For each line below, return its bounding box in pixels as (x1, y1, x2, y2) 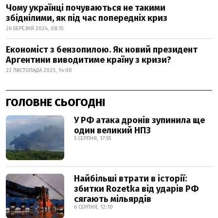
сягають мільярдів (74, 194, 151, 204)
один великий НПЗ (74, 125, 151, 136)
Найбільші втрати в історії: (74, 173, 187, 184)
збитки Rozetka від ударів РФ (74, 183, 199, 194)
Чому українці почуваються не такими (6, 2, 165, 13)
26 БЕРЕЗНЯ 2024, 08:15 (6, 25, 63, 32)
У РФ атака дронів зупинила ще (74, 115, 205, 126)
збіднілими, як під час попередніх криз (6, 13, 167, 23)
